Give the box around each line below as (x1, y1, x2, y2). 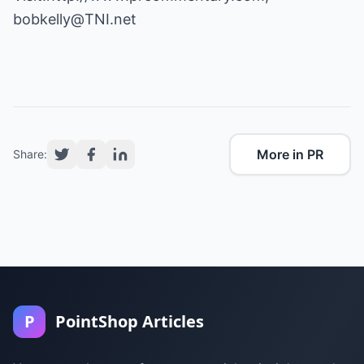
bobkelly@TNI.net (13, 11, 136, 28)
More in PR (257, 146, 323, 162)
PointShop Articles (55, 310, 204, 332)
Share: (13, 147, 47, 161)
